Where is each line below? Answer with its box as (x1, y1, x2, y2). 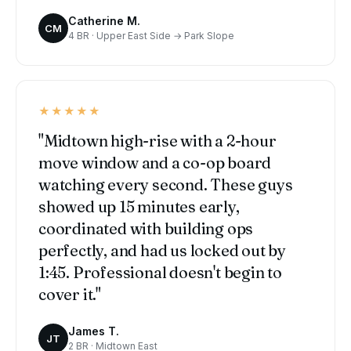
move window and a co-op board (38, 153, 272, 173)
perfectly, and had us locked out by (38, 241, 286, 261)
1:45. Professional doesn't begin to (38, 262, 282, 283)
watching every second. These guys (38, 175, 293, 195)
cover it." (38, 284, 102, 305)
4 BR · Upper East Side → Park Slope (68, 30, 234, 42)
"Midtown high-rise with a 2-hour (38, 131, 277, 151)
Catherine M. (68, 14, 140, 28)
